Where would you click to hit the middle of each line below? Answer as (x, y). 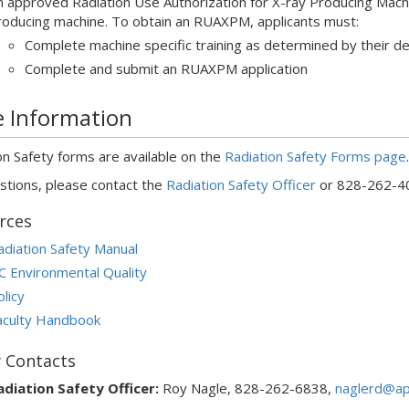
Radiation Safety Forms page (315, 156)
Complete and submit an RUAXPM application (166, 68)
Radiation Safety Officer (241, 184)
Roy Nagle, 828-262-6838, (246, 388)
